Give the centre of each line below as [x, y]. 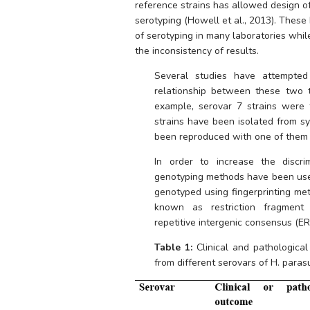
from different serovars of [213, 263]
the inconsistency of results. [198, 51]
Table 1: [174, 247]
